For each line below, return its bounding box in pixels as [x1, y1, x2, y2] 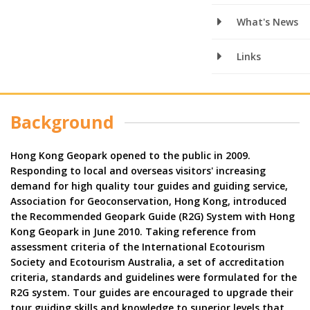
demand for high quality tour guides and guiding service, [10, 179, 288, 192]
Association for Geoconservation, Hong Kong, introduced [10, 194, 286, 208]
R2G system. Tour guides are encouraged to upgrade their [10, 285, 293, 299]
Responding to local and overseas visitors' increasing [10, 163, 266, 177]
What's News [237, 15, 299, 28]
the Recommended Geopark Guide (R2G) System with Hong [10, 209, 295, 223]
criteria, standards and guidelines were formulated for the [10, 270, 297, 284]
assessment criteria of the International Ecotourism [10, 239, 265, 253]
